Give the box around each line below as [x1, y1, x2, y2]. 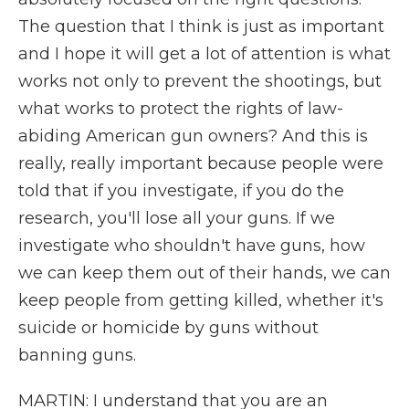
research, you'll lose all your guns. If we [18, 208, 335, 228]
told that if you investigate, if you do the [18, 181, 344, 201]
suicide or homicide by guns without [18, 318, 319, 338]
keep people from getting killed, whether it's [18, 290, 383, 310]
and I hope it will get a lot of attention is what [18, 44, 391, 64]
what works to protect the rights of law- [18, 99, 343, 119]
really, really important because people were [18, 153, 383, 173]
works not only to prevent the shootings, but [18, 71, 382, 91]
